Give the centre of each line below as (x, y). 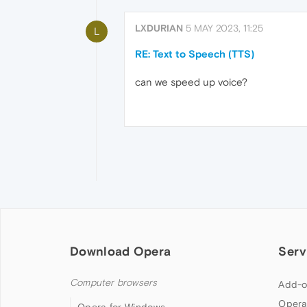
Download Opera (121, 251)
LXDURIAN (159, 28)
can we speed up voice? (191, 82)
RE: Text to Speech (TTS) (195, 54)
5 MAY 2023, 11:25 (224, 28)
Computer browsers (114, 283)
